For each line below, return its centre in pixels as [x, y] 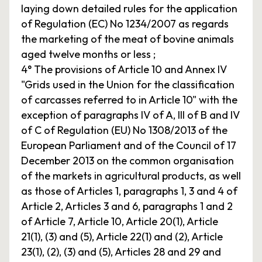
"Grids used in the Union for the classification [128, 85]
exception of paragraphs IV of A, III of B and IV [130, 115]
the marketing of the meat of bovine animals [127, 39]
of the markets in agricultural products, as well [131, 176]
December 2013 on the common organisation [127, 161]
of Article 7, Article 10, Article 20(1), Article [120, 221]
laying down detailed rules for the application [129, 8]
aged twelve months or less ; [88, 54]
